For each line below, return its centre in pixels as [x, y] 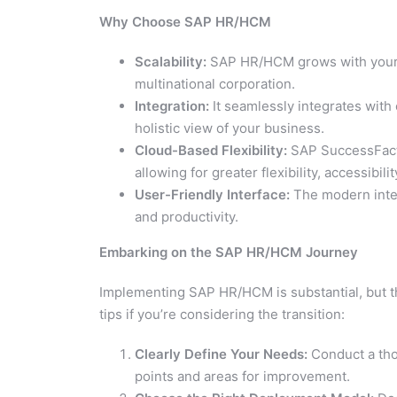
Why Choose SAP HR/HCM [185, 21]
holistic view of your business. [230, 128]
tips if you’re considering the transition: [222, 314]
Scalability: [171, 61]
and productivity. [187, 216]
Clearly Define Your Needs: [221, 354]
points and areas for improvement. [242, 376]
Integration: [172, 105]
